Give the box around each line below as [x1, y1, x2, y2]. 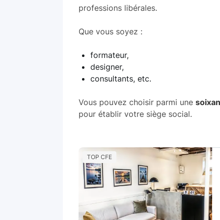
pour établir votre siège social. [79, 109, 192, 119]
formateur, [90, 50, 129, 60]
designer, [90, 61, 124, 72]
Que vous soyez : [79, 26, 142, 36]
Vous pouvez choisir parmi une [79, 97, 195, 107]
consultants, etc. [90, 73, 151, 83]
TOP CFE [87, 153, 112, 161]
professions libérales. [79, 2, 157, 13]
